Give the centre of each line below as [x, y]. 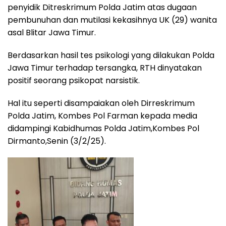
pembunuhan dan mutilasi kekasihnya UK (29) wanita [112, 20]
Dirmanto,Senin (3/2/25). [57, 141]
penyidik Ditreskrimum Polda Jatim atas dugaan [102, 8]
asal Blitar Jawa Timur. [52, 33]
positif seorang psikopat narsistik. [74, 81]
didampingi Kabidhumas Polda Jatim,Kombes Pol [103, 129]
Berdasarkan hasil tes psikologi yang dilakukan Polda [111, 55]
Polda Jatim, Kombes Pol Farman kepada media [102, 116]
